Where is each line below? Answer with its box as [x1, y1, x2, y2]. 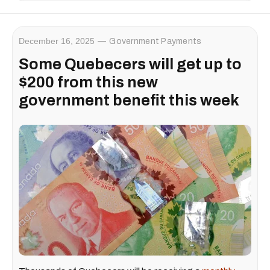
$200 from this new [19, 74, 158, 91]
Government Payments [109, 37, 202, 46]
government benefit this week [19, 92, 239, 109]
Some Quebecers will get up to [19, 56, 242, 73]
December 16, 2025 [19, 36, 95, 46]
